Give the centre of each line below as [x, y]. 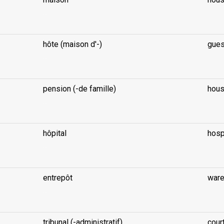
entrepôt [57, 178]
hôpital [54, 133]
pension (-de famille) [79, 89]
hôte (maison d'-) [72, 44]
